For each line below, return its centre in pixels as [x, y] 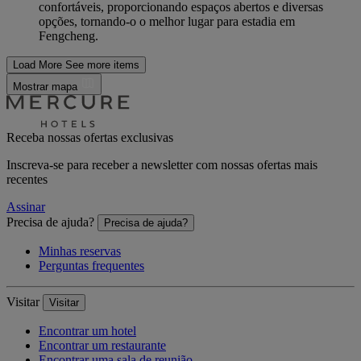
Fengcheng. [68, 36]
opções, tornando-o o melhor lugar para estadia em [167, 22]
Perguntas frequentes [91, 266]
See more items [102, 65]
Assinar [26, 207]
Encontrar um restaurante [102, 346]
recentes [27, 180]
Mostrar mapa [47, 87]
